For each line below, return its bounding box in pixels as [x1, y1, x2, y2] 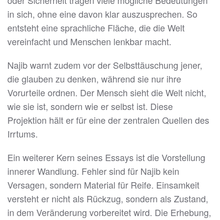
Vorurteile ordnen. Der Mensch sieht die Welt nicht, [7, 86, 206, 99]
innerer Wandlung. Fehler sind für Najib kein [7, 165, 179, 178]
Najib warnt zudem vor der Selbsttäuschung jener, [7, 58, 202, 72]
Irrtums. [7, 127, 38, 140]
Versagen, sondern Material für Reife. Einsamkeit [7, 178, 199, 192]
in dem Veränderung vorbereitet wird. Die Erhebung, [7, 206, 211, 219]
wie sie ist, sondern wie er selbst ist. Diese [7, 100, 173, 113]
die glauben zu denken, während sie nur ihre [7, 72, 181, 85]
